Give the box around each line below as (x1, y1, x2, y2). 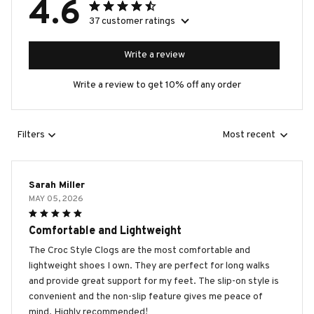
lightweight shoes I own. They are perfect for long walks (29, 259, 270, 272)
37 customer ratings (89, 15, 175, 27)
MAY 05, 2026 (29, 193, 83, 205)
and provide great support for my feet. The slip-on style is (29, 275, 279, 287)
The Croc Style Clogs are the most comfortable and (29, 244, 250, 257)
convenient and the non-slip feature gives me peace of (29, 290, 263, 303)
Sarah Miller (29, 179, 85, 191)
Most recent (222, 129, 275, 142)
